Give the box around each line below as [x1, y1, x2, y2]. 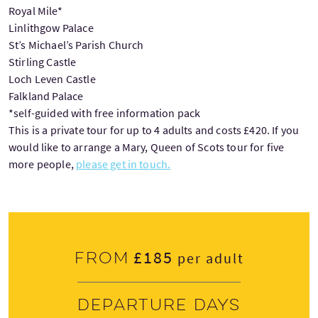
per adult [172, 248, 244, 267]
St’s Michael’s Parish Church [9, 37, 144, 52]
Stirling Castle [9, 54, 77, 69]
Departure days [77, 295, 241, 315]
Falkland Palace [9, 88, 84, 103]
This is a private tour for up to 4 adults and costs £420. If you [9, 122, 300, 137]
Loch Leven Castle [9, 71, 96, 86]
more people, [9, 156, 77, 171]
